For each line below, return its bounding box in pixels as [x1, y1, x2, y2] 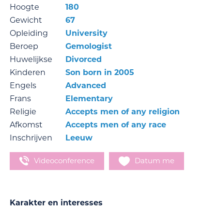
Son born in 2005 [65, 68, 134, 77]
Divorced [65, 55, 102, 64]
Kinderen [10, 68, 46, 77]
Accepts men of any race [65, 120, 166, 130]
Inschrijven [10, 133, 52, 143]
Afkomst [10, 120, 43, 130]
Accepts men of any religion [65, 107, 180, 117]
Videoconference [34, 156, 94, 166]
